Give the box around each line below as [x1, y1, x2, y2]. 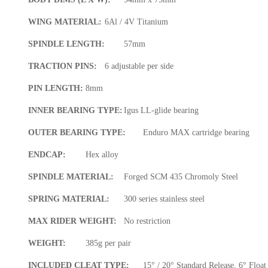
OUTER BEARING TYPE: [28, 128, 126, 138]
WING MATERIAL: [28, 17, 102, 27]
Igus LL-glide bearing [124, 106, 199, 115]
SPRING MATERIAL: [28, 194, 110, 204]
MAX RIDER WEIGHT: [28, 217, 117, 226]
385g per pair [86, 239, 132, 248]
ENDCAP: [28, 150, 66, 160]
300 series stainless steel [124, 194, 205, 204]
